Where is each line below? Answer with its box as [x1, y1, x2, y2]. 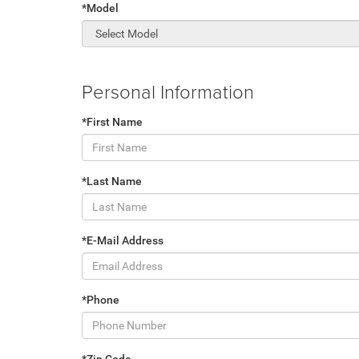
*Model [82, 2, 119, 14]
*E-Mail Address [82, 234, 163, 247]
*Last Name [82, 175, 142, 188]
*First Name [82, 115, 143, 128]
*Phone [82, 293, 119, 306]
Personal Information [82, 78, 254, 104]
